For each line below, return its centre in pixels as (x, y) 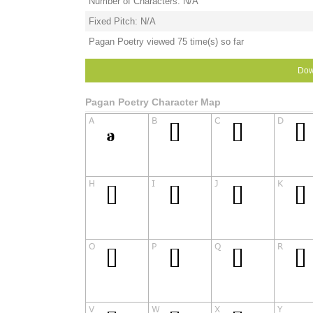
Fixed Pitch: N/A (122, 21)
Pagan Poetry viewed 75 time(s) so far (166, 42)
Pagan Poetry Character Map (153, 102)
